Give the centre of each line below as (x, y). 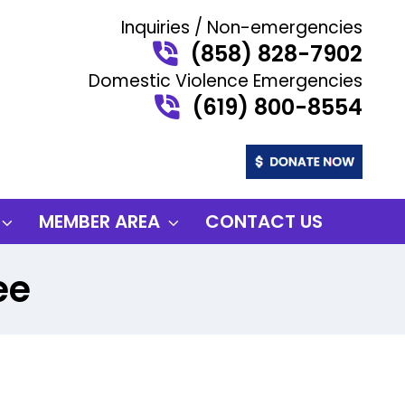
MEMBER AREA (99, 221)
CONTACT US (264, 221)
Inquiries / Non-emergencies (242, 28)
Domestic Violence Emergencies (226, 81)
